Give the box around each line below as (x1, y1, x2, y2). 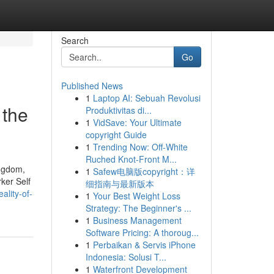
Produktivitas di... (85, 104, 152, 116)
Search (61, 34, 89, 46)
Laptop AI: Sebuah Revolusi (92, 92, 201, 104)
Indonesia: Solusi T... (85, 251, 166, 263)
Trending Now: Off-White (92, 141, 188, 153)
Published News (61, 80, 123, 92)
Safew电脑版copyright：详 (92, 165, 195, 177)
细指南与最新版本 (85, 177, 154, 190)
